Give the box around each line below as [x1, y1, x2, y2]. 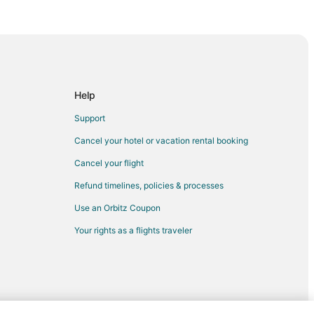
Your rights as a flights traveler [74, 225, 192, 236]
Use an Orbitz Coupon [74, 203, 161, 214]
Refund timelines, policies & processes [74, 180, 224, 191]
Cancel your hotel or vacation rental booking [74, 135, 248, 146]
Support [74, 113, 105, 124]
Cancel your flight [74, 158, 144, 169]
